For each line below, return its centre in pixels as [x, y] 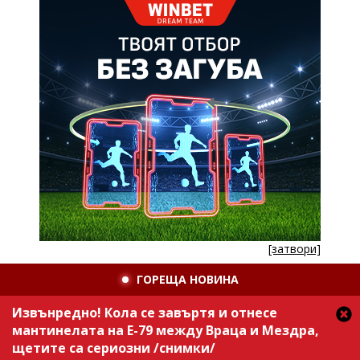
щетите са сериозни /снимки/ [114, 348]
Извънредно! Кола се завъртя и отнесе [145, 313]
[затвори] [295, 249]
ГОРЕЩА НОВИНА [187, 279]
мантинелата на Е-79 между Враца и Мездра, [166, 330]
